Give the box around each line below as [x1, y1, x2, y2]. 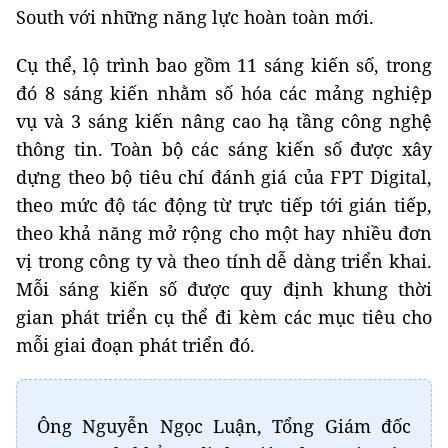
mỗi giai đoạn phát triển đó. [16, 333, 255, 357]
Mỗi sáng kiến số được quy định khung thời [16, 277, 432, 301]
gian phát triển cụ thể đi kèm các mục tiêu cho [16, 305, 432, 329]
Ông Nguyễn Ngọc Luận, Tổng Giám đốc [37, 414, 411, 438]
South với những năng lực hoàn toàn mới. [16, 5, 374, 29]
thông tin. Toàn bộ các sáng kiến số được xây [16, 137, 432, 161]
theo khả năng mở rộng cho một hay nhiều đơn [16, 221, 432, 245]
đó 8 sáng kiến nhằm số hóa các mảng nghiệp [16, 81, 432, 105]
